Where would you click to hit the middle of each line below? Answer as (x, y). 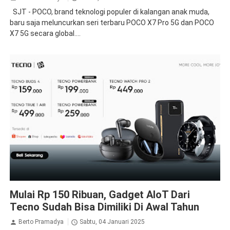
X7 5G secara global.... (45, 34)
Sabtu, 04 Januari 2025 (112, 222)
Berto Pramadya (41, 222)
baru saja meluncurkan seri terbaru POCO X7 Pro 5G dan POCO (112, 23)
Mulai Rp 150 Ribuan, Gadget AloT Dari (100, 195)
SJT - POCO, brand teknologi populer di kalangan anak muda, (109, 12)
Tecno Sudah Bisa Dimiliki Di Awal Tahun (104, 207)
